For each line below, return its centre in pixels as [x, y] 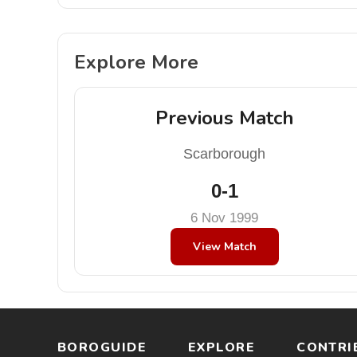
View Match [224, 247]
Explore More [136, 62]
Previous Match [224, 118]
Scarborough [225, 154]
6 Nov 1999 [225, 218]
